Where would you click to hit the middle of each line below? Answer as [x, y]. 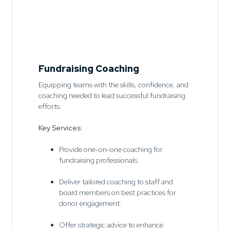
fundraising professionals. [99, 160]
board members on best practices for [117, 192]
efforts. [50, 106]
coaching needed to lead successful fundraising [112, 95]
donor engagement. [90, 203]
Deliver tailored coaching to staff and [116, 181]
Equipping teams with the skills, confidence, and [113, 84]
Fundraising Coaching [89, 68]
